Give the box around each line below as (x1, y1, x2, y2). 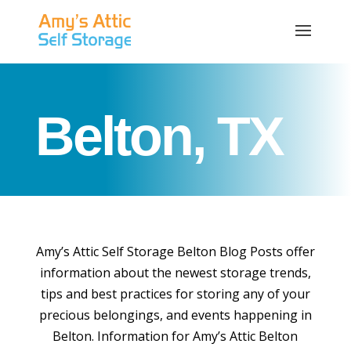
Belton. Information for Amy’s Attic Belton (52, 327, 299, 345)
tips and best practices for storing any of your (40, 285, 310, 302)
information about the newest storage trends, (39, 264, 311, 281)
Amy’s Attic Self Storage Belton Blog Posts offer (35, 243, 315, 260)
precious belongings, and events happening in (38, 306, 312, 324)
